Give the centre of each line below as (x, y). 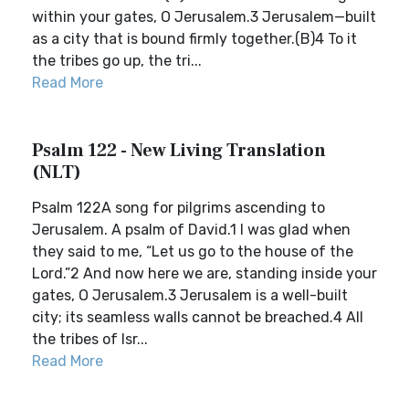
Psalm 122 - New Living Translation (179, 151)
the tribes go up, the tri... (117, 61)
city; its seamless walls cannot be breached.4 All (198, 317)
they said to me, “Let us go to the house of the (193, 252)
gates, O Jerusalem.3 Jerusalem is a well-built (190, 295)
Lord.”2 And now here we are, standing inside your (204, 273)
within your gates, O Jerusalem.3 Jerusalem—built (204, 17)
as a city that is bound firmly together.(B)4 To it (194, 39)
